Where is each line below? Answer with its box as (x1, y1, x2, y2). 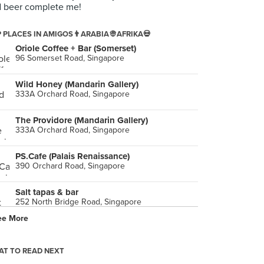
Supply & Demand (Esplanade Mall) (15, 223, 157, 233)
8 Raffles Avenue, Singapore (15, 233, 119, 243)
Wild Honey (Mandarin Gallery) (15, 79, 138, 90)
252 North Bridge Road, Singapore (15, 197, 141, 207)
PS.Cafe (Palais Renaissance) (15, 151, 130, 161)
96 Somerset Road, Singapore (15, 53, 124, 63)
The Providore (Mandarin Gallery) (15, 115, 148, 126)
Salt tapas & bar (15, 187, 78, 197)
